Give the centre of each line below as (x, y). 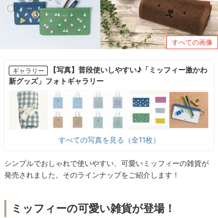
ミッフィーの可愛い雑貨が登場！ (93, 208)
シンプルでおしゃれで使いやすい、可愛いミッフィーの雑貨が (107, 163)
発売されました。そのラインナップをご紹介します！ (92, 175)
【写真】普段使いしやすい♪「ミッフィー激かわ (128, 70)
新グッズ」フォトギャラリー (56, 81)
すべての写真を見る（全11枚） (109, 140)
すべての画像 (192, 42)
